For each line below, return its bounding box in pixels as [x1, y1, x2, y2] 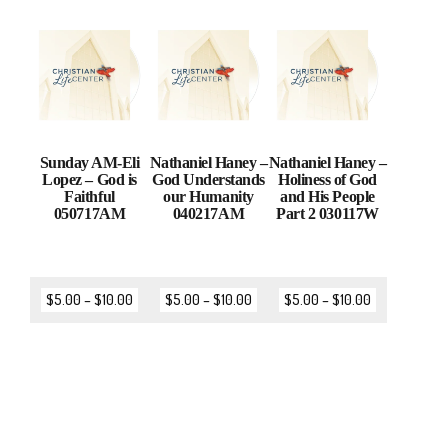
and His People [280, 188, 375, 206]
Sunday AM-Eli [39, 154, 140, 172]
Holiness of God [278, 171, 377, 189]
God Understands [152, 171, 265, 189]
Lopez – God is [42, 171, 137, 189]
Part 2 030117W [276, 205, 379, 223]
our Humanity [163, 188, 254, 206]
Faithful [64, 188, 115, 206]
